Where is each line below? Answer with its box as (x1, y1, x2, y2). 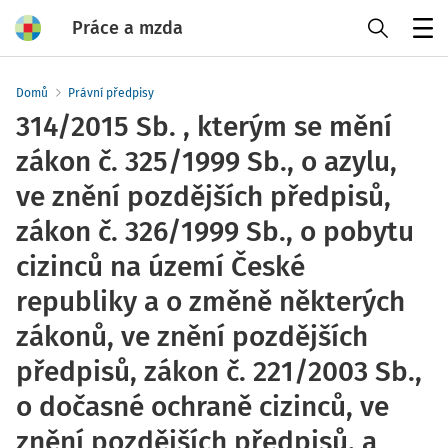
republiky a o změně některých (16, 285, 405, 318)
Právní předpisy (68, 86, 154, 100)
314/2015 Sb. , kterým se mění (16, 110, 392, 143)
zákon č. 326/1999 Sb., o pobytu (16, 215, 414, 248)
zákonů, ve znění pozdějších (16, 320, 368, 353)
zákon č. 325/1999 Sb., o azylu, (16, 145, 397, 178)
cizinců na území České (16, 250, 305, 283)
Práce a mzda (72, 16, 183, 39)
